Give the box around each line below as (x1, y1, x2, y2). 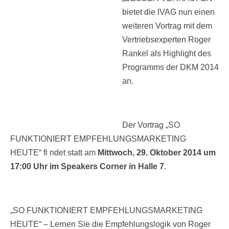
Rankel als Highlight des (122, 49, 211, 58)
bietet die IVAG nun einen (122, 8, 215, 17)
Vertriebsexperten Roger (122, 35, 211, 44)
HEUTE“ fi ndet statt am (10, 148, 98, 157)
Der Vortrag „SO (122, 121, 180, 130)
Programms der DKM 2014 (122, 63, 219, 72)
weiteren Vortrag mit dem (122, 21, 212, 31)
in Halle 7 (129, 162, 164, 171)
